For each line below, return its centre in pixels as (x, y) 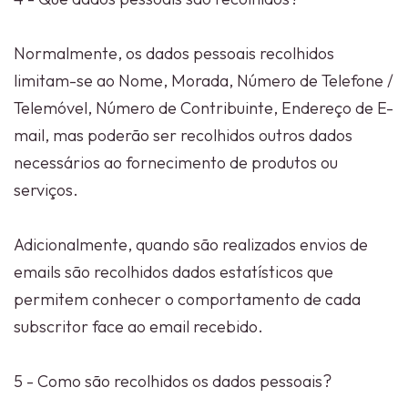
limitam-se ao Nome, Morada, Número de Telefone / (204, 81)
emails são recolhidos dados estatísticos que (173, 272)
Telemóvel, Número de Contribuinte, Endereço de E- (204, 108)
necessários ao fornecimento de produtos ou (176, 163)
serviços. (46, 190)
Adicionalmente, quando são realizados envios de (191, 245)
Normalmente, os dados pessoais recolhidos (174, 53)
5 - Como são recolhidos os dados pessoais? (173, 381)
